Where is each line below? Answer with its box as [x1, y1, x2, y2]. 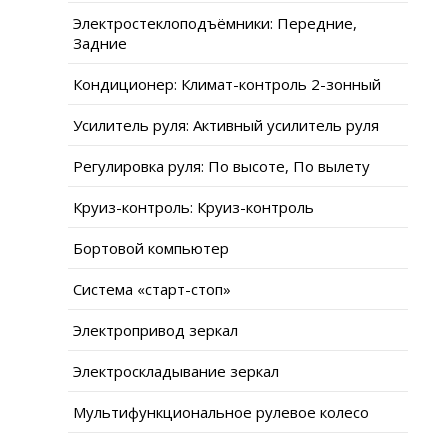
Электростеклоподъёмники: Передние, [73, 12, 357, 33]
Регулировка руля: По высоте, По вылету [73, 155, 370, 176]
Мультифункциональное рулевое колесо [73, 401, 369, 422]
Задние [73, 32, 127, 53]
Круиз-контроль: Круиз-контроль [73, 196, 314, 217]
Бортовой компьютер [73, 237, 229, 258]
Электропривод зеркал [73, 319, 238, 340]
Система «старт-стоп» [73, 278, 231, 299]
